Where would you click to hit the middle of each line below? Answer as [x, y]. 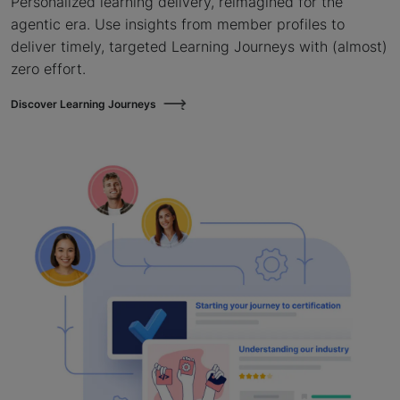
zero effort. [48, 69]
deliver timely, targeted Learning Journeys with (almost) [199, 47]
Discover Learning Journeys [83, 104]
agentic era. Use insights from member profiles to [178, 25]
